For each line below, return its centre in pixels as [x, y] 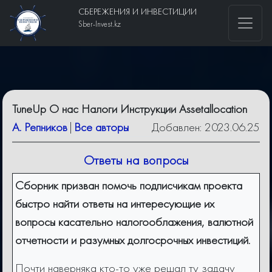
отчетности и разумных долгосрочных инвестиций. [134, 240]
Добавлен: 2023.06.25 [206, 127]
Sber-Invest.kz [99, 24]
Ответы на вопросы [136, 161]
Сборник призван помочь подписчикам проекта [129, 185]
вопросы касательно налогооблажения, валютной [134, 222]
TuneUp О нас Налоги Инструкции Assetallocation [130, 109]
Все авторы [101, 127]
